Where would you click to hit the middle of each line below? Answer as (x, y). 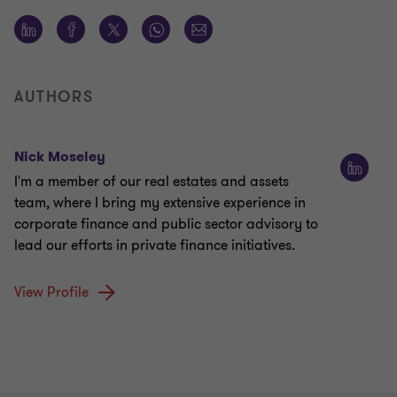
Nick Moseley (60, 157)
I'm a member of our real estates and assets (152, 182)
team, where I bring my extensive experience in (160, 203)
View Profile (51, 293)
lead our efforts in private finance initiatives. (155, 246)
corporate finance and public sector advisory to (166, 225)
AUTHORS (54, 97)
